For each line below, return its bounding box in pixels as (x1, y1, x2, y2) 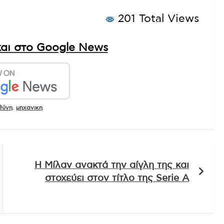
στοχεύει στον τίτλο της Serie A (45, 173, 189, 183)
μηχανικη (16, 104, 42, 110)
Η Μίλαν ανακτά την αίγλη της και (34, 160, 189, 170)
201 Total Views (114, 13, 199, 24)
